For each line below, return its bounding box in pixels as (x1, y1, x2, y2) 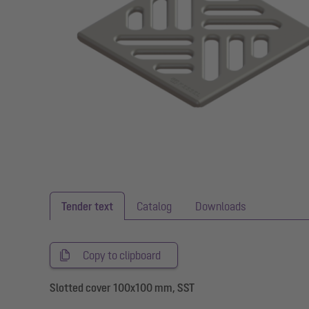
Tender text (61, 200, 113, 212)
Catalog (137, 200, 172, 212)
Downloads (195, 200, 246, 212)
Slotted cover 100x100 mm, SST (50, 281, 195, 294)
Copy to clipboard (83, 249, 161, 261)
